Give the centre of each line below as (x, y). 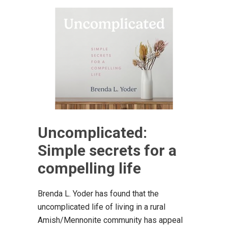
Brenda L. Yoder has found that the (98, 193)
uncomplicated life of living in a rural (102, 207)
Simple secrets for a (107, 150)
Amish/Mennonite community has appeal (110, 220)
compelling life (89, 168)
